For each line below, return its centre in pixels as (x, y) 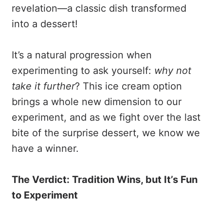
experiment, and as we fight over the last (106, 117)
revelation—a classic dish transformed (99, 8)
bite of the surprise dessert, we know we (106, 133)
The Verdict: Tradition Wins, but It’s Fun (105, 180)
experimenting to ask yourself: (83, 71)
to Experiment (45, 195)
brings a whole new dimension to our (97, 102)
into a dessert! (45, 24)
